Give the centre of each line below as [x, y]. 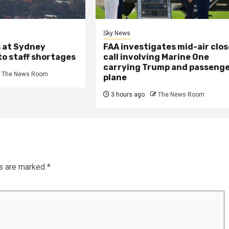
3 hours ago [127, 94]
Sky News [117, 33]
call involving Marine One [156, 57]
